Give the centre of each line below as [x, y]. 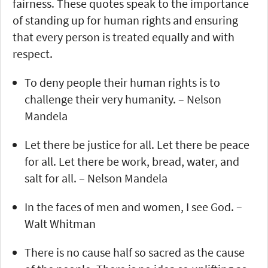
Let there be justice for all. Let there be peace [137, 144]
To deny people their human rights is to [122, 82]
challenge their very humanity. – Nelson [123, 99]
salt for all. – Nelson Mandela [96, 178]
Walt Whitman [60, 223]
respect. [33, 53]
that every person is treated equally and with [124, 36]
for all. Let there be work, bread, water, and [132, 161]
